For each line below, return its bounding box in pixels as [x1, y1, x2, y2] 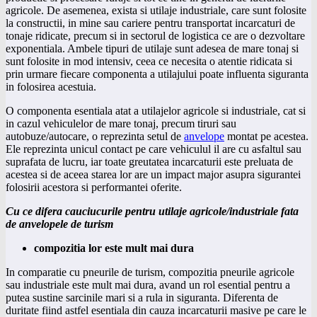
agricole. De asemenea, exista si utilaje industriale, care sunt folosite [6, 4, 306, 16]
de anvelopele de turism [6, 217, 113, 230]
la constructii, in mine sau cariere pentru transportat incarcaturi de [6, 16, 295, 29]
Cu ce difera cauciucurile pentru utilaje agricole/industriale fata [6, 204, 299, 217]
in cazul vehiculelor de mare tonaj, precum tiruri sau [6, 117, 236, 129]
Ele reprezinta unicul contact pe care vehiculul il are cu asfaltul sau [6, 142, 301, 155]
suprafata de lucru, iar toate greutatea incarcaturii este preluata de [6, 155, 293, 168]
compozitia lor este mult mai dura [34, 241, 194, 254]
